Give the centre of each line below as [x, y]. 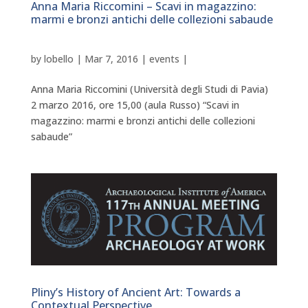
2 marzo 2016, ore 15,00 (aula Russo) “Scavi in [135, 104]
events [164, 58]
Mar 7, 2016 [111, 58]
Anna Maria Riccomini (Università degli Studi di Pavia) [152, 89]
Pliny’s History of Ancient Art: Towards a [135, 292]
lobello [58, 58]
